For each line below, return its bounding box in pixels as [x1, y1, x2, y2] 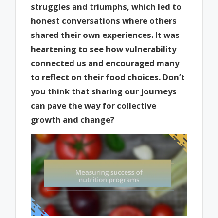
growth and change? [31, 113, 115, 125]
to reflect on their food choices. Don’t [31, 71, 185, 83]
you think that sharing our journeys [31, 85, 177, 97]
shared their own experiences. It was [31, 29, 180, 40]
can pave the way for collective [31, 99, 157, 111]
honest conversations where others [31, 15, 177, 26]
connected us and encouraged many [31, 57, 180, 69]
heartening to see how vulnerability [31, 43, 177, 54]
